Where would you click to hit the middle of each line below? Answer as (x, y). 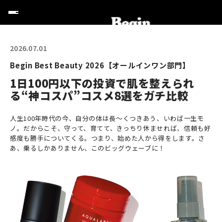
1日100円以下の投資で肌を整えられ (102, 83)
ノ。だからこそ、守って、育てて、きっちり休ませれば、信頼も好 (111, 128)
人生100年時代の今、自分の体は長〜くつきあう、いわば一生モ (107, 118)
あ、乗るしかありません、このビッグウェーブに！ (87, 148)
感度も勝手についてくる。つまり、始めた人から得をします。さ (108, 138)
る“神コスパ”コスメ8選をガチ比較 (99, 95)
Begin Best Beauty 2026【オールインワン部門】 (100, 65)
